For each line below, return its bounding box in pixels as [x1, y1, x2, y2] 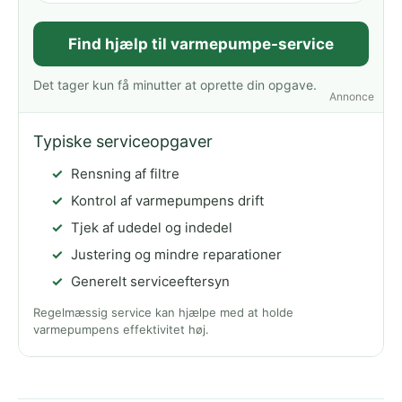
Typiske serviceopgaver [33, 132, 213, 152]
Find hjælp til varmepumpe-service [68, 35, 334, 54]
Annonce [329, 90, 374, 104]
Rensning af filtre [71, 165, 179, 183]
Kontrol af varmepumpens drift [71, 192, 264, 210]
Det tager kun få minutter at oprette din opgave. [33, 77, 317, 93]
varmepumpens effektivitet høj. [33, 322, 209, 337]
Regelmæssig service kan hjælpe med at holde [33, 305, 293, 320]
